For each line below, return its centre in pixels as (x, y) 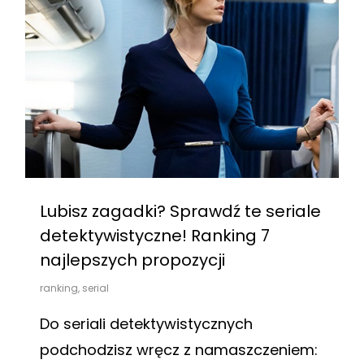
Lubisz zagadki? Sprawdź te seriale (180, 211)
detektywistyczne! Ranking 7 (155, 236)
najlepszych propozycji (132, 260)
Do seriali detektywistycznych (146, 324)
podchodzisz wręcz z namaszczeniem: (179, 350)
